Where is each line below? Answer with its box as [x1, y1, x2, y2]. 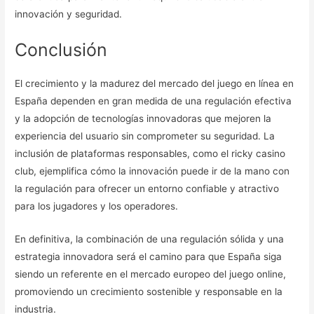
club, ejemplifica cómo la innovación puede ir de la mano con [15, 165, 290, 177]
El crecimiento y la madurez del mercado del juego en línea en [15, 77, 294, 89]
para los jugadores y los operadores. [15, 200, 179, 212]
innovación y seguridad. [15, 8, 123, 20]
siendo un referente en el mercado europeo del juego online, [15, 268, 287, 280]
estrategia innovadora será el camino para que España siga [15, 250, 282, 262]
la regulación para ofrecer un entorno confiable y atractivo [15, 182, 280, 194]
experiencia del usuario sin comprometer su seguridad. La [15, 130, 275, 142]
